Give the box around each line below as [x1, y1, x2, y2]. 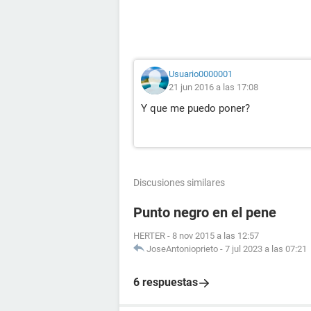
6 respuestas [133, 276, 198, 289]
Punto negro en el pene [133, 204, 276, 221]
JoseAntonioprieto [146, 244, 218, 254]
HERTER [133, 230, 165, 241]
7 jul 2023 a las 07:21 [225, 244, 307, 254]
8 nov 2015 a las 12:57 [172, 230, 259, 241]
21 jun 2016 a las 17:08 [169, 82, 258, 92]
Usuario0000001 [169, 69, 233, 79]
